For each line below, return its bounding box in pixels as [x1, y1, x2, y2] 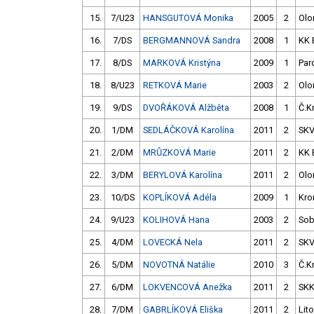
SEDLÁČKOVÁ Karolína [143, 125, 234, 136]
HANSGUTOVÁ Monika [143, 13, 233, 24]
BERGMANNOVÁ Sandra [143, 35, 240, 46]
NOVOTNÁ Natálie [143, 259, 215, 271]
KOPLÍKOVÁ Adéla [143, 192, 217, 203]
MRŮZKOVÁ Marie [143, 147, 216, 158]
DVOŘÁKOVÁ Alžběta [143, 102, 229, 114]
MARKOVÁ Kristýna [143, 57, 221, 69]
